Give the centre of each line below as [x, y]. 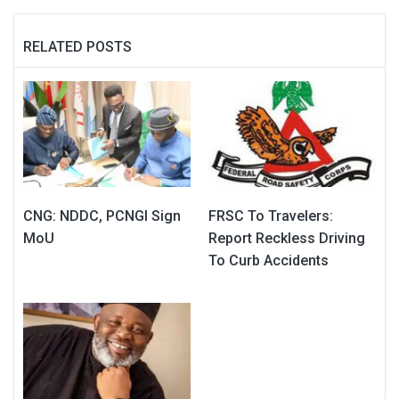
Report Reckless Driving [287, 238]
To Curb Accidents [269, 261]
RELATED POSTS [77, 46]
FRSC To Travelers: [271, 216]
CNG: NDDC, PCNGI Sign [102, 216]
